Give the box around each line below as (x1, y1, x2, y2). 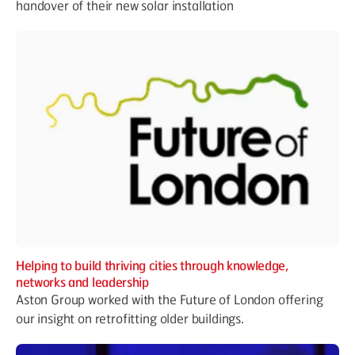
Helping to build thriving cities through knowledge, (16, 256, 288, 273)
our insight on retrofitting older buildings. (16, 309, 244, 326)
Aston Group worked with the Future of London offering (16, 290, 323, 307)
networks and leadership (16, 273, 149, 290)
